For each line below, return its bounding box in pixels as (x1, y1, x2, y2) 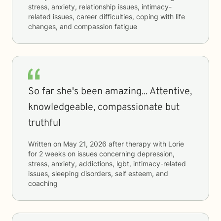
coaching (28, 179, 58, 187)
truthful (28, 117, 61, 130)
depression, (137, 149, 175, 158)
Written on (28, 140, 63, 148)
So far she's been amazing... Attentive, (28, 85, 192, 98)
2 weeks (39, 149, 66, 158)
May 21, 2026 (63, 140, 107, 148)
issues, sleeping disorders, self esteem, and (28, 169, 168, 178)
